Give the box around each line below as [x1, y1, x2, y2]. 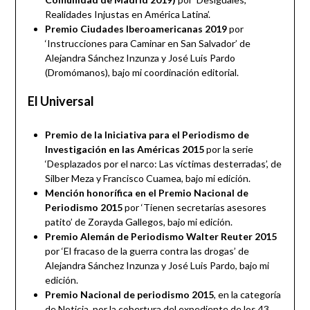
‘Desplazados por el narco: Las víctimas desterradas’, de [44, 158, 282, 170]
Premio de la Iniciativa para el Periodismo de [44, 129, 249, 141]
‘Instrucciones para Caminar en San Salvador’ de [44, 37, 250, 50]
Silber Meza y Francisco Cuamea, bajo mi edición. [44, 172, 250, 185]
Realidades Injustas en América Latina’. [44, 8, 212, 21]
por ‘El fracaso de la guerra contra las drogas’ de [44, 245, 249, 257]
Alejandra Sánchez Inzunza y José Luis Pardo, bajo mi [44, 259, 269, 272]
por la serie [203, 143, 253, 156]
